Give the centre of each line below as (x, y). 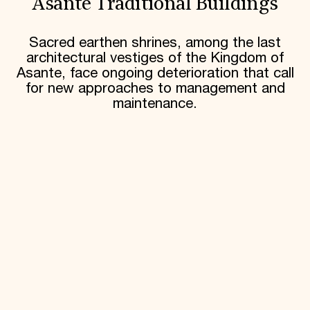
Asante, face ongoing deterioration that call (155, 73)
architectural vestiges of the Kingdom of (155, 58)
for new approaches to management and (155, 88)
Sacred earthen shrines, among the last (155, 43)
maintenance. (155, 103)
